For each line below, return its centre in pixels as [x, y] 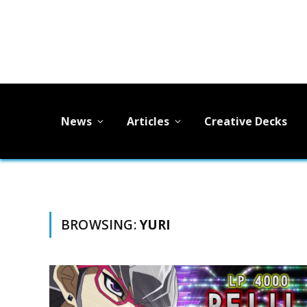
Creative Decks [246, 121]
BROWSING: [100, 225]
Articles [148, 121]
